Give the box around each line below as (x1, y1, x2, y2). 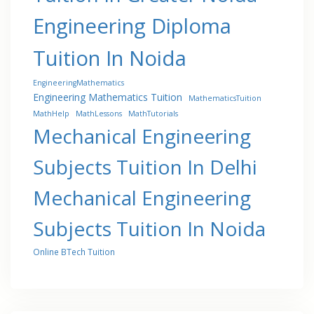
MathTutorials (128, 108, 178, 118)
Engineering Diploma (33, 11, 231, 40)
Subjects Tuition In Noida (33, 214, 266, 242)
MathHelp (33, 108, 69, 118)
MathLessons (76, 108, 122, 118)
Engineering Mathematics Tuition (33, 90, 182, 104)
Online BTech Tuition (33, 245, 115, 257)
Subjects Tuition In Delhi (33, 153, 257, 180)
